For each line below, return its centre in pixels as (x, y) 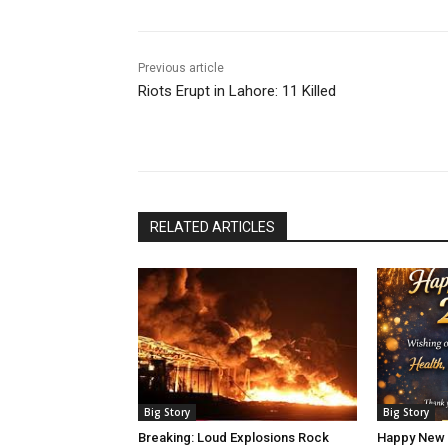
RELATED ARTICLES (212, 227)
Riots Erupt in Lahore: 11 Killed (237, 91)
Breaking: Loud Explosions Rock (233, 438)
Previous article (181, 68)
